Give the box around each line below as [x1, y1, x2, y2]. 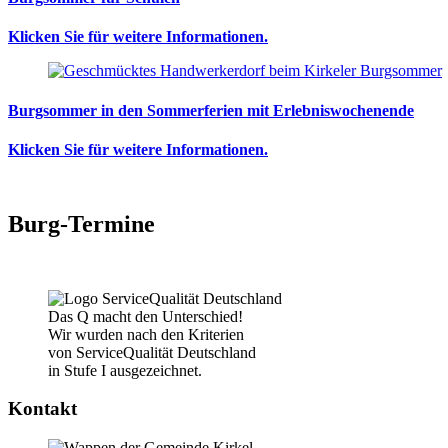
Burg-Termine [8, 210, 155, 237]
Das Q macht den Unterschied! [48, 307, 243, 325]
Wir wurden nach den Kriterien [48, 325, 244, 343]
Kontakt [8, 398, 77, 420]
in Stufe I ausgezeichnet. [48, 361, 202, 379]
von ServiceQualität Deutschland [48, 343, 256, 361]
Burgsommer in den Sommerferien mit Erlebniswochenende [8, 101, 414, 119]
